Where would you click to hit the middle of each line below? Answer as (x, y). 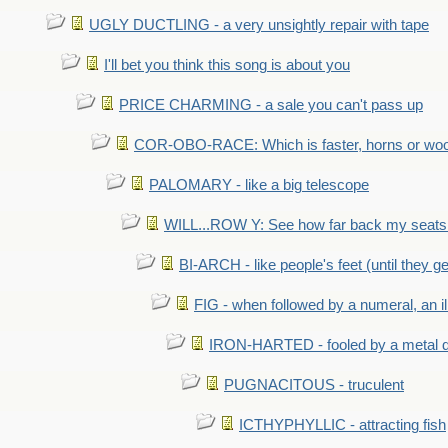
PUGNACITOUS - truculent (314, 385)
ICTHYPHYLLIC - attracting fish (342, 425)
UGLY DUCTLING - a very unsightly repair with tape (259, 25)
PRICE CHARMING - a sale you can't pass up (271, 105)
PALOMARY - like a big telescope (259, 185)
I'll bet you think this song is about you (227, 65)
